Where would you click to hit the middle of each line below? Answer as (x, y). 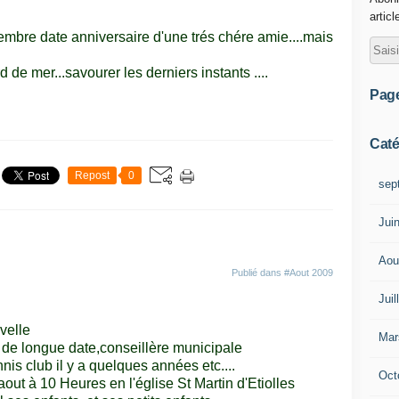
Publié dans (258, 273)
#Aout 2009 (309, 273)
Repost (92, 175)
